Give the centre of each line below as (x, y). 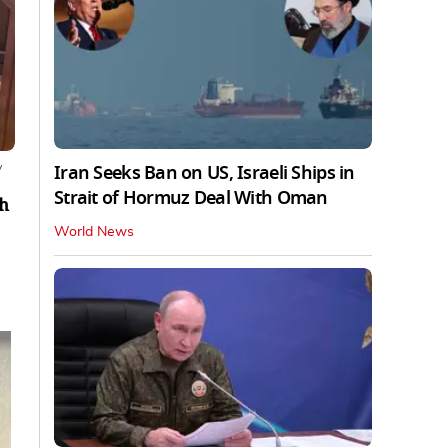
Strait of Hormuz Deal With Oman (191, 197)
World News (94, 231)
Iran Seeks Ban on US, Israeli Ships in (204, 172)
